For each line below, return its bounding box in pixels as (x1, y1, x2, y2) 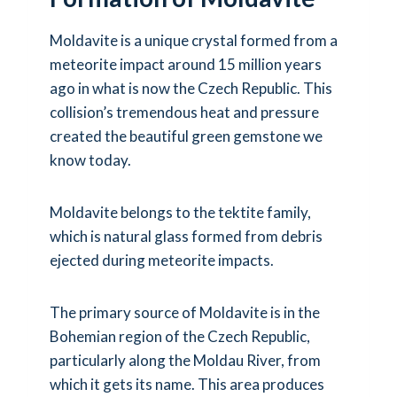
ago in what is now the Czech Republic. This (50, 78, 332, 97)
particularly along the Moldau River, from (50, 350, 321, 370)
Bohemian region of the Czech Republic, (50, 326, 310, 346)
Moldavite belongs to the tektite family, (50, 202, 311, 222)
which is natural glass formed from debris (50, 226, 323, 245)
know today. (50, 150, 131, 169)
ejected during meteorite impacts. (50, 250, 274, 269)
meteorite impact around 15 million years (50, 54, 322, 74)
